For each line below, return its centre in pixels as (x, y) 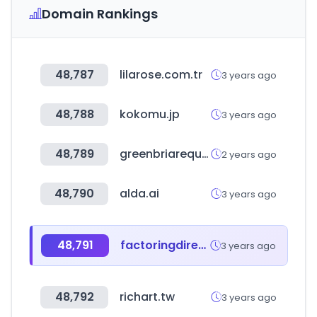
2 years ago (249, 154)
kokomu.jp (150, 114)
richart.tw (147, 297)
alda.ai (139, 194)
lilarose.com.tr (161, 75)
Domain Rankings (100, 14)
